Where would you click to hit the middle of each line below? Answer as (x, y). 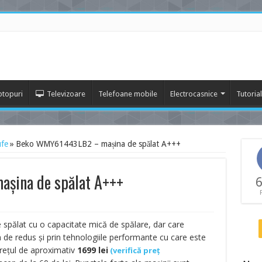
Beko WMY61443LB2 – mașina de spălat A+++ (98, 144)
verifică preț (136, 250)
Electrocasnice (194, 94)
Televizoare (66, 94)
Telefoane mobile (127, 94)
